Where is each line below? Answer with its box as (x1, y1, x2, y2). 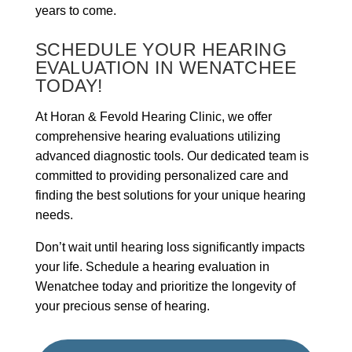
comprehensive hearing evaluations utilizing (35, 129, 280, 143)
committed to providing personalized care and (35, 168, 288, 182)
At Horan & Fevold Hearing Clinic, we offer (35, 109, 272, 123)
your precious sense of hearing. (35, 299, 210, 313)
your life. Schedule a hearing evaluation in (35, 259, 269, 273)
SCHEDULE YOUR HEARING (35, 38, 288, 60)
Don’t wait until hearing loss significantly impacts (35, 240, 305, 254)
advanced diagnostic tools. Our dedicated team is (35, 148, 309, 163)
